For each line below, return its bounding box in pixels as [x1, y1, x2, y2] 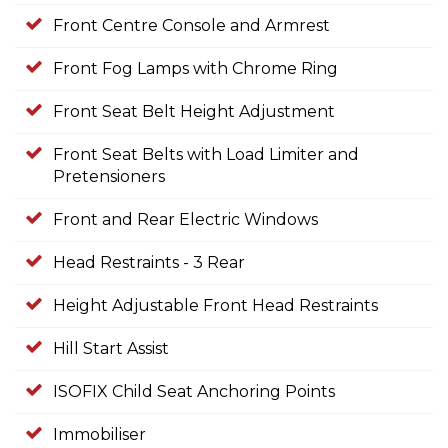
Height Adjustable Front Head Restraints [53, 296, 378, 316]
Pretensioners [53, 167, 165, 187]
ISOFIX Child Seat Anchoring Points [53, 382, 335, 402]
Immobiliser [53, 425, 146, 445]
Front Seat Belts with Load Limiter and [53, 145, 359, 165]
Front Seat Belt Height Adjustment [53, 102, 335, 122]
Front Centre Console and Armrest [53, 16, 330, 36]
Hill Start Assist [53, 339, 169, 359]
